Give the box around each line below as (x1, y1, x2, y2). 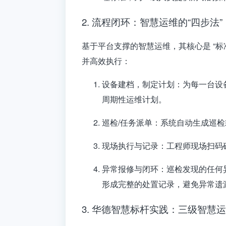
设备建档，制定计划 (102, 78, 175, 90)
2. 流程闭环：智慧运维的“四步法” (82, 15, 222, 28)
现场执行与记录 (102, 140, 158, 152)
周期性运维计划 (102, 93, 158, 105)
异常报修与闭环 (102, 163, 158, 175)
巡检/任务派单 (102, 117, 152, 129)
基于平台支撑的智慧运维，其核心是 (82, 40, 213, 52)
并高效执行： (82, 55, 130, 67)
